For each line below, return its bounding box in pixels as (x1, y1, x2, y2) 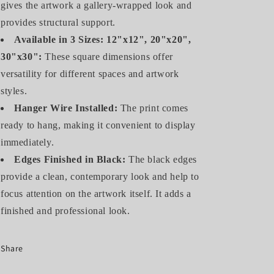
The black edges (125, 154, 198, 165)
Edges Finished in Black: (14, 154, 126, 165)
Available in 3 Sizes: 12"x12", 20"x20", (14, 34, 191, 45)
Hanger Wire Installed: (14, 103, 118, 113)
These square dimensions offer (42, 51, 173, 62)
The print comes (117, 103, 188, 113)
